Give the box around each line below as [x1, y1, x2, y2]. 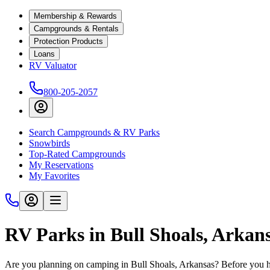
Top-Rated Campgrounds [29, 149, 125, 159]
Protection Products [34, 37, 103, 46]
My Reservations [29, 160, 93, 170]
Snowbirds [29, 138, 70, 148]
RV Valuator [29, 60, 77, 71]
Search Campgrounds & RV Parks [29, 127, 160, 137]
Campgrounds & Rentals [34, 24, 119, 33]
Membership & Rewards [34, 11, 117, 20]
